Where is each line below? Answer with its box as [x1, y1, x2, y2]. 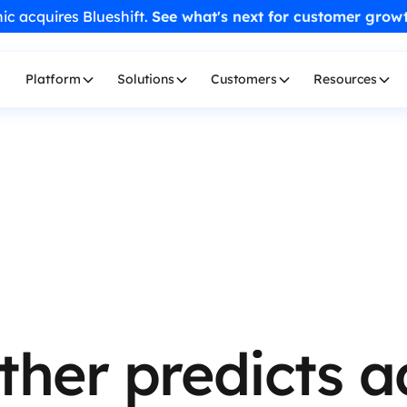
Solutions [116, 71, 174, 87]
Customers [210, 71, 277, 87]
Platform [25, 71, 81, 87]
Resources [313, 71, 377, 87]
